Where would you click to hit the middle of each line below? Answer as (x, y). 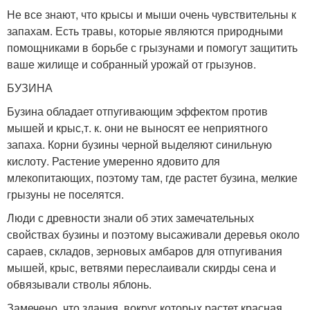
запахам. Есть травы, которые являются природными (145, 31)
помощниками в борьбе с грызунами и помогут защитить (152, 47)
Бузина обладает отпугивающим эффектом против (137, 111)
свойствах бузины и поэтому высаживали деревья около (153, 234)
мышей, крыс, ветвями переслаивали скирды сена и (142, 267)
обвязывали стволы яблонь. (79, 284)
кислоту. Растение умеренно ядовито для (113, 161)
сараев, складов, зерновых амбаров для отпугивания (145, 251)
